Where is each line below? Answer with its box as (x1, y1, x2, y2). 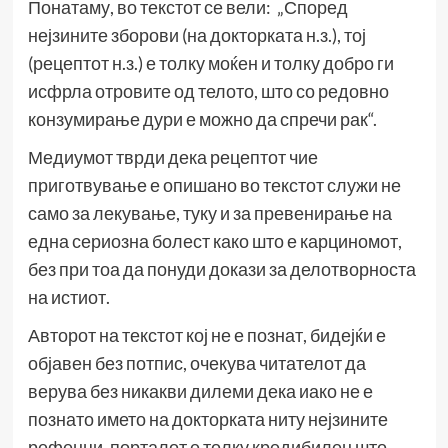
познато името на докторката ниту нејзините (27, 408, 388, 431)
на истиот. (27, 286, 110, 309)
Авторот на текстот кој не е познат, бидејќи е (27, 324, 386, 347)
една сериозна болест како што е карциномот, (27, 230, 402, 253)
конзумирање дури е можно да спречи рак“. (27, 108, 377, 131)
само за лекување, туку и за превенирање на (27, 202, 392, 225)
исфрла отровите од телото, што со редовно (27, 80, 389, 103)
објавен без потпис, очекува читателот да (27, 352, 366, 375)
